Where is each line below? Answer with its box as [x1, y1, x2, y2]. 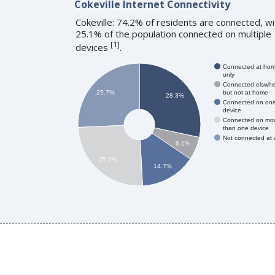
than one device [222, 124, 269, 131]
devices [75, 41, 110, 53]
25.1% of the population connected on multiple [75, 27, 271, 40]
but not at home [222, 88, 268, 96]
